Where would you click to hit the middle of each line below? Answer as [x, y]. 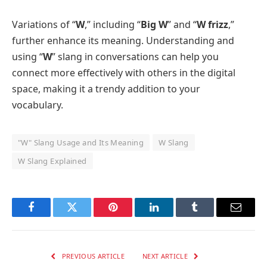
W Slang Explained [52, 161]
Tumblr [210, 216]
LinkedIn [173, 216]
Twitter [87, 216]
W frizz [212, 25]
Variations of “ [44, 25]
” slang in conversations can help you [135, 57]
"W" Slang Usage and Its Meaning [81, 143]
